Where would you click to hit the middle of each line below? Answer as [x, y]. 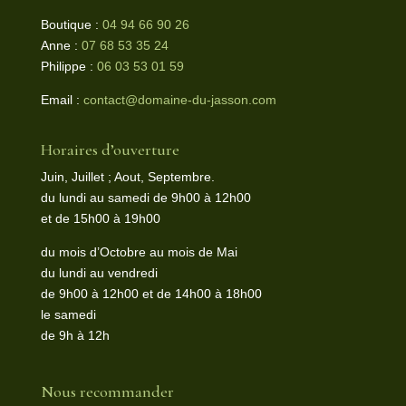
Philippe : [68, 67]
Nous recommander [107, 392]
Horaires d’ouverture [110, 150]
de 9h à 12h [75, 336]
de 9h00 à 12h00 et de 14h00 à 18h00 [151, 294]
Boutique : [71, 25]
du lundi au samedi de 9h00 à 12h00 [145, 198]
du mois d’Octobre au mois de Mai [139, 252]
